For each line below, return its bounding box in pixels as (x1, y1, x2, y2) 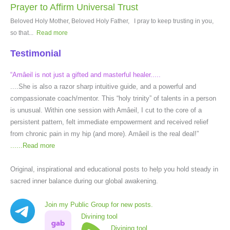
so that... (10, 29, 35, 37)
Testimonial (10, 48, 61, 59)
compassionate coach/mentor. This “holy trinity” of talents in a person (10, 94, 216, 102)
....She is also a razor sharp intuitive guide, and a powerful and (10, 82, 196, 90)
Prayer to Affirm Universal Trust (10, 2, 138, 13)
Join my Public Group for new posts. (45, 200, 154, 208)
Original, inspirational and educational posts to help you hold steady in (10, 165, 218, 173)
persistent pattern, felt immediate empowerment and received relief (10, 118, 208, 126)
